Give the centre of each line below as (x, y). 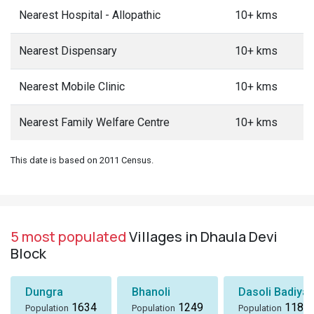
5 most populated (68, 237)
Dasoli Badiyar (275, 292)
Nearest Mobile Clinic (72, 87)
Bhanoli (151, 292)
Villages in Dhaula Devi (202, 237)
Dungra (44, 292)
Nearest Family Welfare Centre (94, 122)
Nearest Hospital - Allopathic (90, 15)
